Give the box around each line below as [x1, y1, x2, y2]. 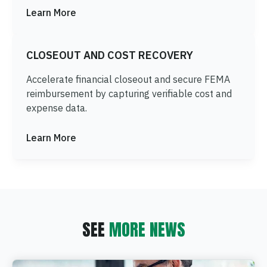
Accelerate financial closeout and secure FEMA [26, 73, 230, 86]
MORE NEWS [108, 217, 185, 243]
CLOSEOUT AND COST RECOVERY [26, 48, 193, 63]
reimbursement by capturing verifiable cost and [26, 88, 232, 100]
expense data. [26, 102, 87, 114]
